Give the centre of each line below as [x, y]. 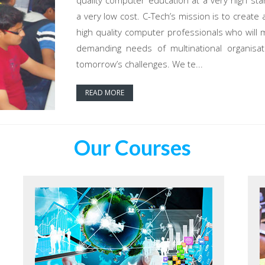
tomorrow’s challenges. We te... [140, 64]
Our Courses [132, 148]
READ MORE [105, 93]
